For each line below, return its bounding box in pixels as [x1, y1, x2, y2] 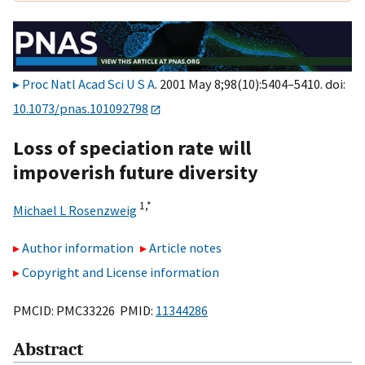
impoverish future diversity [13, 159, 258, 185]
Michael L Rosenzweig [13, 201, 137, 218]
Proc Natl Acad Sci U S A [22, 76, 155, 93]
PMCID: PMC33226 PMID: [13, 301, 156, 319]
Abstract [13, 339, 83, 361]
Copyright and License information [22, 264, 219, 281]
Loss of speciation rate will [13, 134, 251, 161]
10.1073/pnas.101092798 [13, 100, 148, 117]
